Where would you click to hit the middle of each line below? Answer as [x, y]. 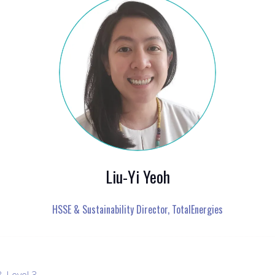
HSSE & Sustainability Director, [112, 209]
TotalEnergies [197, 209]
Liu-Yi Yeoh [137, 176]
